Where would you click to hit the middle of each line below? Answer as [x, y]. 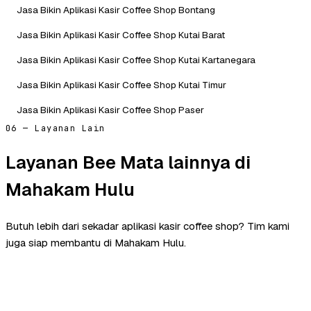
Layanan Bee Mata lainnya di [128, 162]
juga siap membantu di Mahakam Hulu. [96, 243]
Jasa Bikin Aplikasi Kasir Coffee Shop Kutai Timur [121, 84]
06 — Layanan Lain [56, 128]
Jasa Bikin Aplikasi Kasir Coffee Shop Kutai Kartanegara [136, 59]
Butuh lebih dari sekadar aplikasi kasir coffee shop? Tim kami [148, 226]
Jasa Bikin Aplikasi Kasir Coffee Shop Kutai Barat [121, 34]
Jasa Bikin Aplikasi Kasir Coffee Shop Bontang [116, 9]
